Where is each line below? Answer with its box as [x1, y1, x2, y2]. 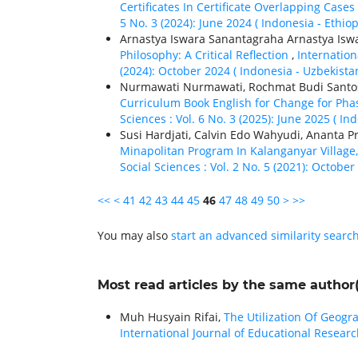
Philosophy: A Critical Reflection [120, 47, 292, 63]
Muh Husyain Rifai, [120, 309, 224, 325]
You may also [97, 228, 171, 244]
